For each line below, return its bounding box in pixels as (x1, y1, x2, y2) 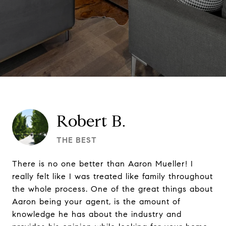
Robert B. (56, 111, 126, 131)
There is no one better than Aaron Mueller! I (12, 159, 193, 168)
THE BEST (56, 135, 97, 145)
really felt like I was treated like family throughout (12, 172, 213, 181)
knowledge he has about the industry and (12, 209, 182, 219)
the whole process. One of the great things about (12, 184, 213, 194)
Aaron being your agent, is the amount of (12, 197, 181, 206)
